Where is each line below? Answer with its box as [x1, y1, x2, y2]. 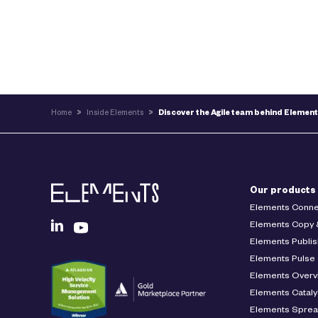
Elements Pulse [250, 255, 315, 265]
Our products [250, 187, 316, 197]
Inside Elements [87, 109, 143, 119]
